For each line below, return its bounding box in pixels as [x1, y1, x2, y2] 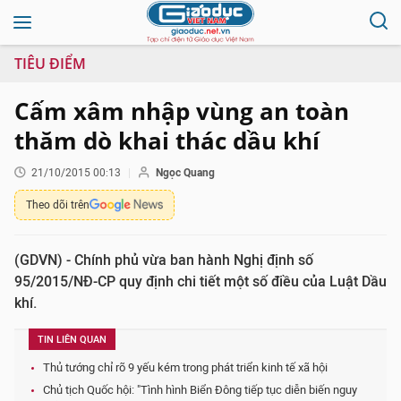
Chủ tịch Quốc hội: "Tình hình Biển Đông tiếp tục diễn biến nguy [43, 383, 357, 397]
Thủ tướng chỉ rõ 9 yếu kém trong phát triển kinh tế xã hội [43, 361, 328, 374]
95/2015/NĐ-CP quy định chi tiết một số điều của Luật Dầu [14, 273, 387, 290]
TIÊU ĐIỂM [14, 54, 86, 73]
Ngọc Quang [156, 166, 215, 179]
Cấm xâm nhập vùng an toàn [14, 95, 349, 127]
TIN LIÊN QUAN [38, 334, 107, 346]
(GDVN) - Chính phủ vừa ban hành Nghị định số [14, 252, 313, 269]
